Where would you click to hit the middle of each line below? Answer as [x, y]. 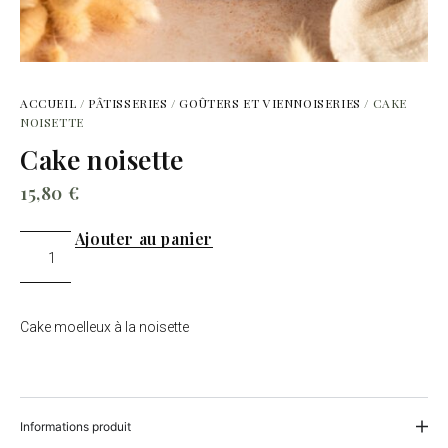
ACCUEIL [48, 103]
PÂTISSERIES [128, 103]
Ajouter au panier [144, 239]
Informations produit [75, 426]
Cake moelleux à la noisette [104, 326]
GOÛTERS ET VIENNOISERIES [270, 103]
